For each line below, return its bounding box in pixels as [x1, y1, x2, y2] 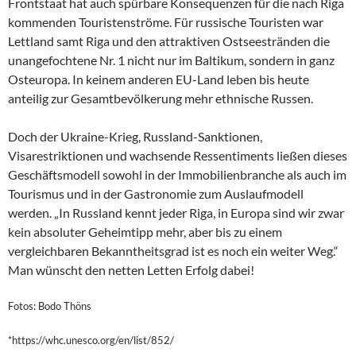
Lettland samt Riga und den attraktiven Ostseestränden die [8, 33, 330, 48]
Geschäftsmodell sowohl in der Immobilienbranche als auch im [8, 166, 346, 182]
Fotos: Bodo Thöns [8, 299, 91, 312]
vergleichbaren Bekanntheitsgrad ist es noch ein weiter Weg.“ [8, 242, 339, 258]
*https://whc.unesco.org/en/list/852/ [8, 333, 174, 346]
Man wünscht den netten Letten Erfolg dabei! [8, 261, 261, 277]
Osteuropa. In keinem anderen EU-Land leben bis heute [8, 71, 309, 87]
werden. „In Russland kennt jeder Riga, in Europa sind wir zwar [8, 204, 344, 220]
